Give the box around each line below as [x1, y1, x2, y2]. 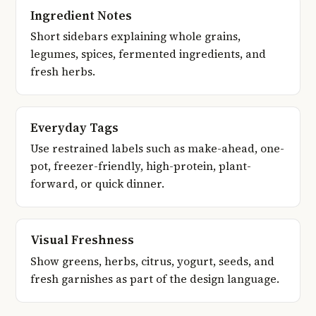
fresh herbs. [30, 64, 95, 80]
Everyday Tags [30, 119, 119, 137]
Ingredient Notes [30, 7, 132, 25]
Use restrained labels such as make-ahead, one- [30, 141, 284, 157]
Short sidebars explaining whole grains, [30, 29, 241, 44]
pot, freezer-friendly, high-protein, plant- [30, 159, 251, 174]
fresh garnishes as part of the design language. [30, 271, 279, 286]
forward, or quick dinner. [30, 176, 164, 192]
